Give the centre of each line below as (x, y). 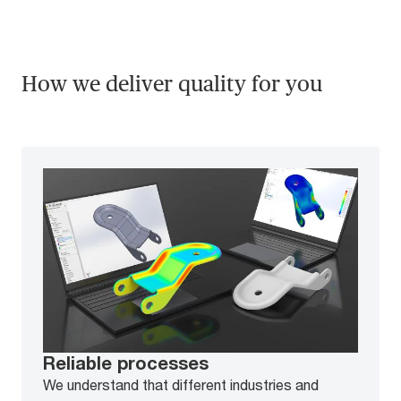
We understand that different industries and (181, 385)
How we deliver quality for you (172, 84)
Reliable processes (126, 363)
